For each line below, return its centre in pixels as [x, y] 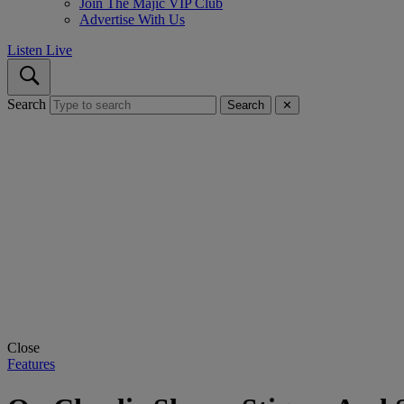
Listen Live [40, 50]
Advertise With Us [132, 20]
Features [31, 364]
